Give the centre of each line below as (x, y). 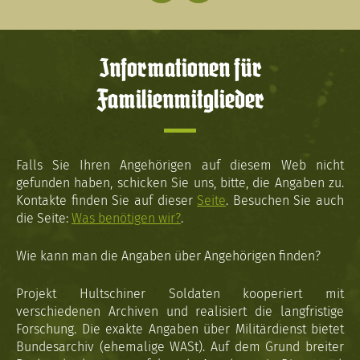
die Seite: (44, 218)
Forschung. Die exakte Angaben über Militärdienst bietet (180, 329)
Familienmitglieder (180, 101)
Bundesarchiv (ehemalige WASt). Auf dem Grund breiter (180, 347)
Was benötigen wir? (126, 218)
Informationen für (180, 70)
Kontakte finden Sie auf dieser (107, 200)
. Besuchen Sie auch (285, 200)
